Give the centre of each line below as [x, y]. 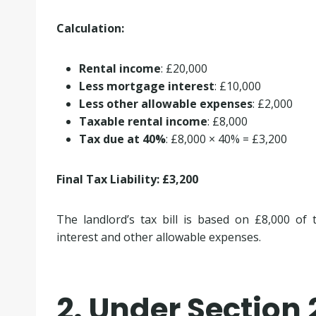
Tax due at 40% [122, 139]
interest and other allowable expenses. [158, 237]
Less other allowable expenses [165, 103]
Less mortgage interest [146, 86]
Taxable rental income [143, 121]
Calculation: [90, 28]
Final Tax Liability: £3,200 [127, 179]
